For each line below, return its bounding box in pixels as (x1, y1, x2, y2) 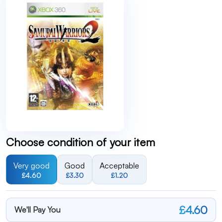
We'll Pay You (14, 205, 60, 215)
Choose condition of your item (6, 135, 155, 149)
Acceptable (100, 161, 139, 170)
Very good (13, 161, 50, 170)
